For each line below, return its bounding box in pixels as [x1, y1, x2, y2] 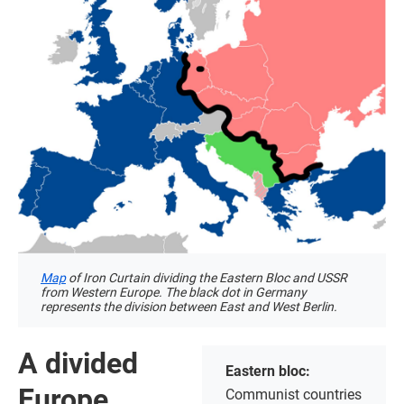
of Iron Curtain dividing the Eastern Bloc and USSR [66, 270, 347, 285]
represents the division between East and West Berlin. [41, 298, 337, 314]
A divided [18, 345, 138, 381]
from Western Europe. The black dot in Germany [41, 284, 307, 299]
